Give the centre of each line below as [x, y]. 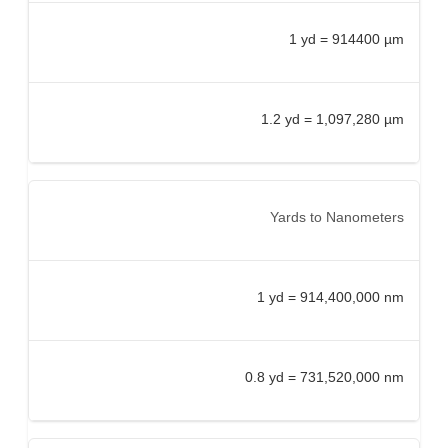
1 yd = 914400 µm [346, 38]
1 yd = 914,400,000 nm [330, 296]
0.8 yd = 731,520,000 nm [324, 376]
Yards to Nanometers [337, 216]
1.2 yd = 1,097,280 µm [332, 118]
